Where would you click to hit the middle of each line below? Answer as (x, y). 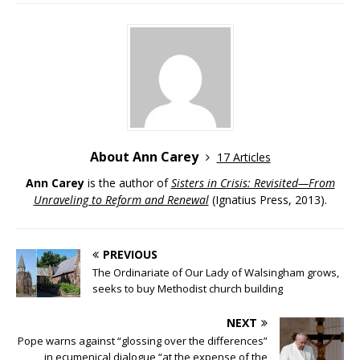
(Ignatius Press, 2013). (268, 199)
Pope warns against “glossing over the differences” (143, 340)
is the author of (129, 182)
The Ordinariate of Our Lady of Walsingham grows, (216, 272)
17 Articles (243, 157)
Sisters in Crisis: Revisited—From (253, 182)
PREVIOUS (130, 254)
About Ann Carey (145, 156)
